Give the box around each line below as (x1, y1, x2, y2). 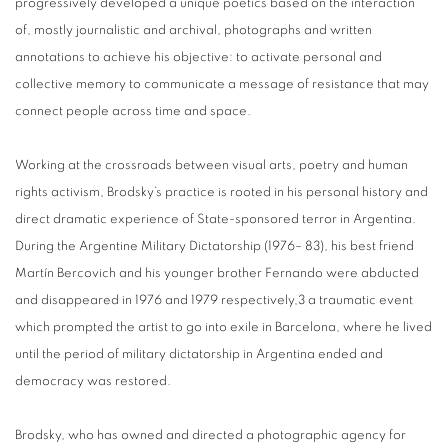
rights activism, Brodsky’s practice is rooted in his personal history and (15, 185, 428, 199)
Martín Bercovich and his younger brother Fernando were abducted (15, 266, 419, 280)
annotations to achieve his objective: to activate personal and (15, 50, 382, 64)
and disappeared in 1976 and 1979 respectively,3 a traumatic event (15, 293, 413, 307)
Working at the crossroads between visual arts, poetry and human (15, 158, 408, 172)
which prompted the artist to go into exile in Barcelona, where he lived (15, 320, 432, 334)
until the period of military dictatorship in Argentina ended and (15, 347, 383, 361)
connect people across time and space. (15, 104, 254, 118)
